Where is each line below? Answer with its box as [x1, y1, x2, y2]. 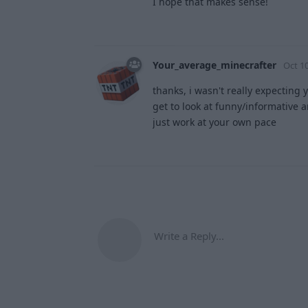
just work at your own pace [153, 115, 276, 129]
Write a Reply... [154, 229, 224, 243]
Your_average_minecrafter [153, 58, 276, 72]
